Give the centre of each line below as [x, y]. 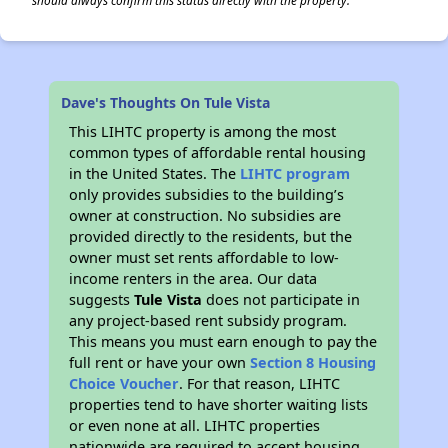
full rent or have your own [160, 362]
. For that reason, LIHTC [260, 383]
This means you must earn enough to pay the [223, 341]
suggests [102, 299]
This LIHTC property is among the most [203, 131]
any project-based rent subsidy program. [208, 320]
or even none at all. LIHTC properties [195, 425]
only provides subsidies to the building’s [207, 194]
